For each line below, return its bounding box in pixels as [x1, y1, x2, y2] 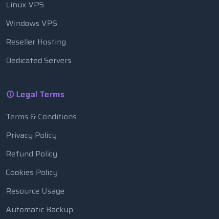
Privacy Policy [6, 129, 57, 142]
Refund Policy [6, 148, 57, 160]
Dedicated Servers [6, 54, 71, 67]
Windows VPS [6, 17, 57, 30]
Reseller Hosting [6, 36, 66, 48]
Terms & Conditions [6, 110, 77, 123]
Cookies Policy [6, 166, 58, 179]
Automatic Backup [6, 203, 73, 216]
